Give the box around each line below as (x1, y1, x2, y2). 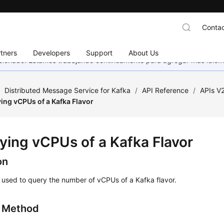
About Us (128, 48, 159, 57)
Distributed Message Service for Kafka (4, 86, 131, 94)
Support (86, 48, 113, 57)
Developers (33, 48, 70, 57)
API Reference (142, 86, 189, 94)
